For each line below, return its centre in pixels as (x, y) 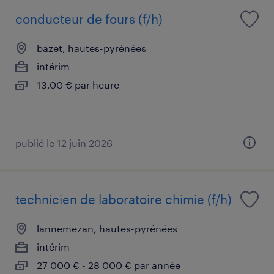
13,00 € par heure (78, 84)
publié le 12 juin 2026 (64, 143)
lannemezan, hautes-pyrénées (107, 228)
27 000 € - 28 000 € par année (109, 265)
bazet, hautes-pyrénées (91, 48)
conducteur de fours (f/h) (89, 19)
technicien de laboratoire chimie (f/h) (124, 199)
